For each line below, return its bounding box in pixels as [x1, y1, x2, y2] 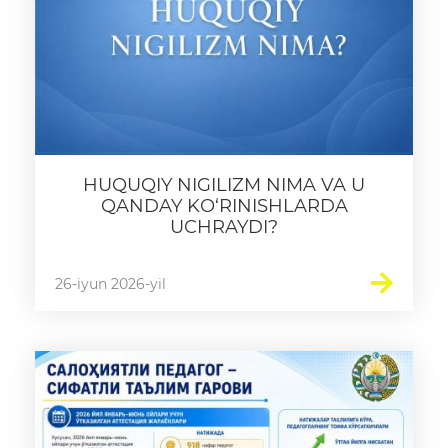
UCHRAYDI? [170, 216, 278, 238]
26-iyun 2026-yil [55, 275, 166, 293]
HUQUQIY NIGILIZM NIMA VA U [83, 174, 365, 196]
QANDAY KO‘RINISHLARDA [100, 195, 348, 217]
